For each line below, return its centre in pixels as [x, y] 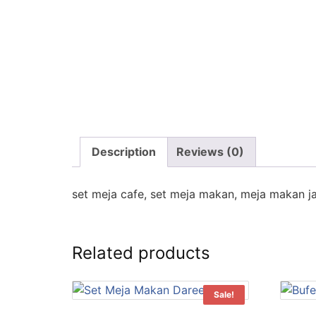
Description [124, 152]
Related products [141, 253]
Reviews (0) [210, 152]
